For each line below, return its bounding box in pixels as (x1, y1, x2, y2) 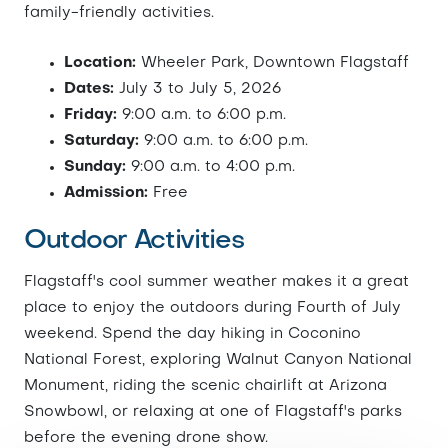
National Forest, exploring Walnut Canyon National (24, 353, 412, 367)
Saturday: (64, 134, 139, 148)
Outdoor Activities (24, 228, 244, 254)
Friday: (64, 108, 117, 122)
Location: (64, 56, 136, 70)
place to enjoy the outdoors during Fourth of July (24, 301, 401, 315)
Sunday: (64, 160, 126, 174)
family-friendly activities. (24, 6, 214, 20)
